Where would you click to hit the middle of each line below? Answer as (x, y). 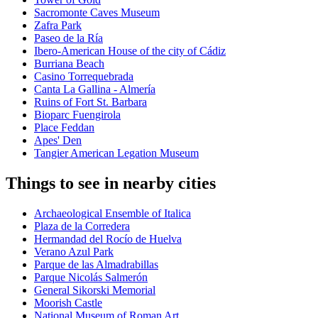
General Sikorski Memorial (95, 290)
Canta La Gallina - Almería (95, 89)
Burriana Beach (69, 64)
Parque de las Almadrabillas (96, 265)
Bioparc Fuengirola (77, 115)
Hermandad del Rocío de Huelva (108, 239)
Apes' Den (58, 141)
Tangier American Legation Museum (116, 153)
